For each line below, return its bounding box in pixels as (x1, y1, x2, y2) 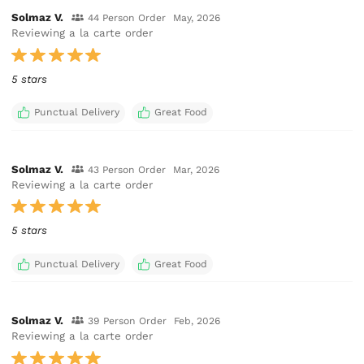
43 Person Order (87, 163, 166, 175)
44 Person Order (87, 12, 166, 24)
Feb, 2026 (174, 314, 221, 327)
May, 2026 (173, 12, 221, 24)
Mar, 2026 (173, 163, 220, 175)
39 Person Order (87, 314, 167, 327)
